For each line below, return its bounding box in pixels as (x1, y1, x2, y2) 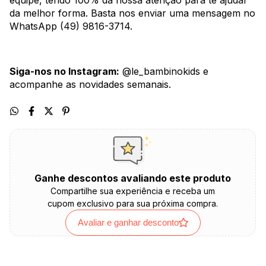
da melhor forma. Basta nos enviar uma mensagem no (9, 7, 255, 20)
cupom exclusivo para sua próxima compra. (47, 198, 218, 209)
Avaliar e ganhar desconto (77, 217, 179, 228)
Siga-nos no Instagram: (9, 65, 119, 78)
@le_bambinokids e (119, 65, 208, 78)
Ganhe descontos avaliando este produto (34, 172, 231, 185)
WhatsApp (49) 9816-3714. (9, 20, 132, 33)
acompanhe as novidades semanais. (9, 78, 171, 91)
